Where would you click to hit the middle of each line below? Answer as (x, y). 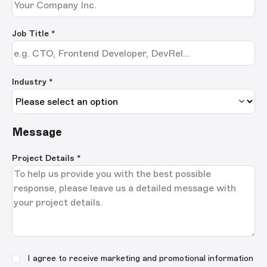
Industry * (32, 82)
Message (37, 132)
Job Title (32, 34)
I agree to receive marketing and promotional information (140, 258)
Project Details (44, 158)
